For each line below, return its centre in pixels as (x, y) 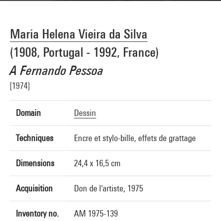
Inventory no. (37, 213)
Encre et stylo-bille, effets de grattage (135, 138)
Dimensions (35, 163)
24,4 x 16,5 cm (97, 163)
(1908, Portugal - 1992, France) (84, 52)
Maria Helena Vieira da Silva (79, 34)
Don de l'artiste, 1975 (109, 188)
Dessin (85, 113)
